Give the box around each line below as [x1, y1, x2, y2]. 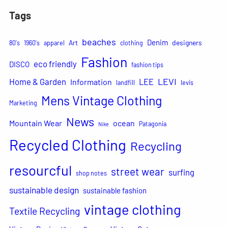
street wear [110, 164, 164, 178]
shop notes [75, 169, 107, 177]
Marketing [9, 99, 37, 106]
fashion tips [131, 61, 163, 68]
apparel [43, 39, 65, 46]
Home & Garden [9, 76, 66, 87]
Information [70, 76, 112, 87]
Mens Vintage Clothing [41, 92, 162, 108]
